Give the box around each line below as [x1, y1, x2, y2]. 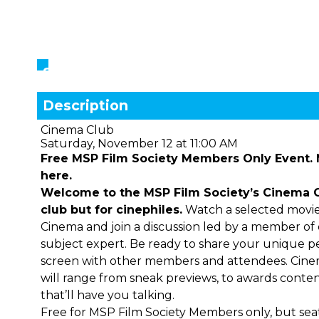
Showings [43, 64, 114, 81]
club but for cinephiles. [41, 203, 182, 216]
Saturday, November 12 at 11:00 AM [41, 137, 238, 150]
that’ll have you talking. [41, 288, 174, 302]
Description [43, 97, 128, 114]
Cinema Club [41, 123, 114, 137]
